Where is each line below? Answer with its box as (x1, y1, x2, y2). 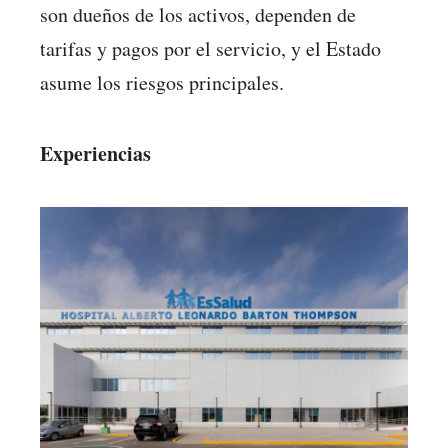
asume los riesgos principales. (40, 69, 284, 97)
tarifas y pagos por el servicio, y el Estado (40, 35, 381, 63)
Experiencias (40, 138, 151, 168)
